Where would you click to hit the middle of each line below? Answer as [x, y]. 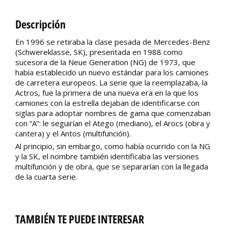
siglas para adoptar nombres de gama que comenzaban [113, 113]
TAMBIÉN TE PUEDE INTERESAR [80, 219]
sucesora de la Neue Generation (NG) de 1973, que [105, 62]
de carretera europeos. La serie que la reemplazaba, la [111, 83]
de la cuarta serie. [46, 177]
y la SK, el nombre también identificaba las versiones [107, 156]
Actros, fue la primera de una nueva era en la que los [107, 93]
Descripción [40, 24]
